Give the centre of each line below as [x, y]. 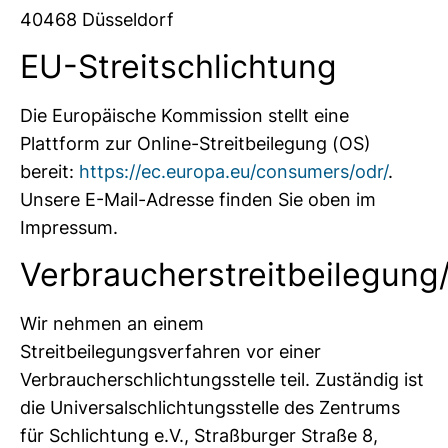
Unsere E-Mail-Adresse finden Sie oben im [198, 199]
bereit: [49, 171]
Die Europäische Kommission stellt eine [184, 115]
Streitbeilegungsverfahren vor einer [170, 352]
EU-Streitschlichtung [178, 66]
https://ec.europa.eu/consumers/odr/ [233, 171]
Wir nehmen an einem [112, 324]
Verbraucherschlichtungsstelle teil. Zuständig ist [222, 380]
